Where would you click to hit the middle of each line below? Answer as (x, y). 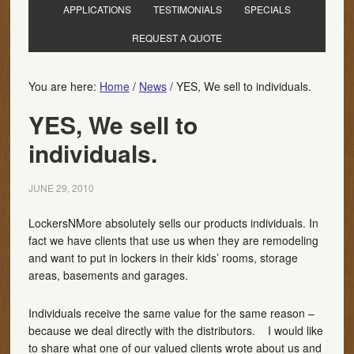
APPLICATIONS (97, 9)
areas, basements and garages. (108, 275)
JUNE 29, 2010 (61, 188)
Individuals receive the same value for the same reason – (171, 313)
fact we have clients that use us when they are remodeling (173, 240)
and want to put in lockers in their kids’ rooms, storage (163, 258)
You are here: (64, 86)
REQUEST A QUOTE (177, 38)
